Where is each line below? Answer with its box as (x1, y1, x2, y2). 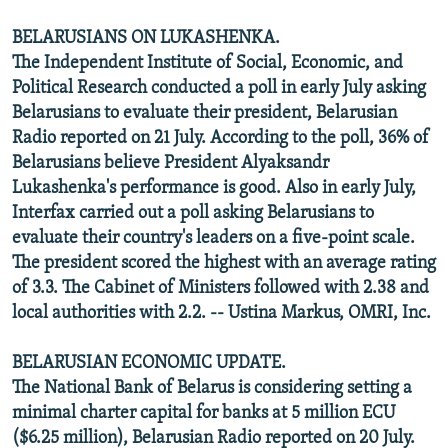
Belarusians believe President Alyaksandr (12, 153, 329, 173)
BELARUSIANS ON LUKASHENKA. (12, 28, 280, 48)
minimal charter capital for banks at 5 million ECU (12, 403, 395, 423)
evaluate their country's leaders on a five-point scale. (12, 228, 415, 248)
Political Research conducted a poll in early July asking (12, 78, 426, 98)
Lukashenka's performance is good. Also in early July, (12, 178, 416, 198)
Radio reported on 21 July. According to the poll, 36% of (12, 128, 429, 148)
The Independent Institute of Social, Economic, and (12, 53, 403, 73)
